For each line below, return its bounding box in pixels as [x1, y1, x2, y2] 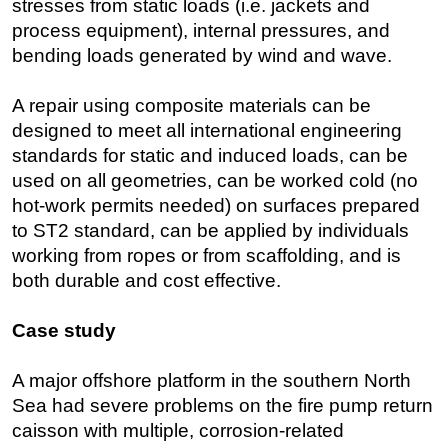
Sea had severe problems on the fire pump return [12, 395, 433, 417]
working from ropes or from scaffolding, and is [12, 245, 401, 267]
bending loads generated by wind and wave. [12, 45, 392, 67]
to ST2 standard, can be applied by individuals [12, 220, 409, 242]
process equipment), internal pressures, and [12, 20, 390, 42]
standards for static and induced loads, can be [12, 145, 408, 167]
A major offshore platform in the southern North [12, 370, 411, 392]
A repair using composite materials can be [12, 95, 371, 117]
